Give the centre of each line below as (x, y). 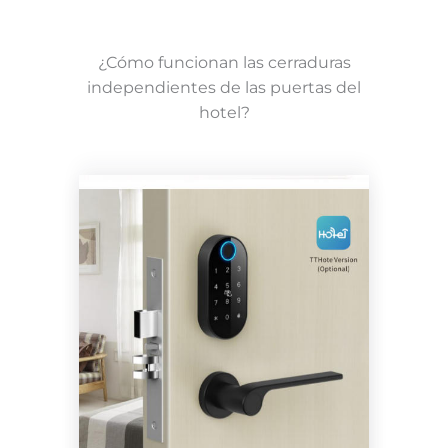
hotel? (224, 113)
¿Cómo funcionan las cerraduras (224, 63)
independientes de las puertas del (224, 88)
